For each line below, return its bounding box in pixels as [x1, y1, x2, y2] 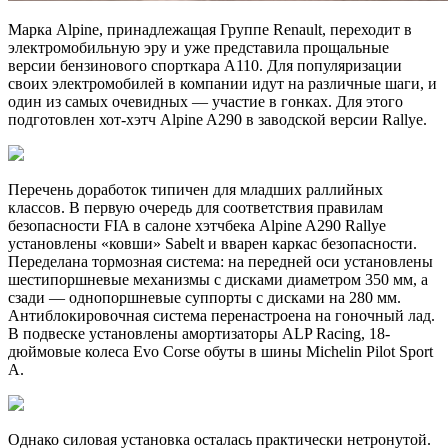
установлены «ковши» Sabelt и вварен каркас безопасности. [8, 235, 417, 253]
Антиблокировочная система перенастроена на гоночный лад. [8, 307, 435, 325]
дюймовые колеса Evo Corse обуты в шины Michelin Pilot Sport [8, 343, 433, 361]
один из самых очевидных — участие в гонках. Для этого [8, 93, 403, 111]
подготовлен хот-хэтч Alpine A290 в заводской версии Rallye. [8, 111, 427, 129]
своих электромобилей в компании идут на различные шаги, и [8, 75, 437, 93]
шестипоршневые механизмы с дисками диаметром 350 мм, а [8, 271, 428, 289]
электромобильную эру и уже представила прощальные [8, 39, 389, 57]
